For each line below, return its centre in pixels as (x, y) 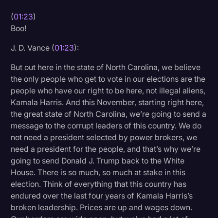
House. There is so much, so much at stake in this (98, 173)
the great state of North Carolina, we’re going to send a (109, 114)
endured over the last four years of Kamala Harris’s (102, 196)
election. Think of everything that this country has (99, 184)
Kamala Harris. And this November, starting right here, (108, 102)
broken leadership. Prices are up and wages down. (102, 208)
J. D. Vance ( (33, 48)
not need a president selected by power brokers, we (104, 137)
